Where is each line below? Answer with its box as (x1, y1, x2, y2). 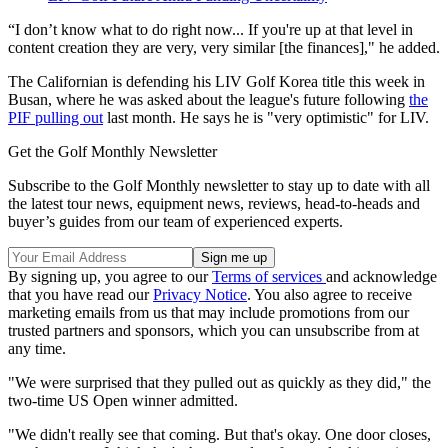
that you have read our (8, 286, 153, 304)
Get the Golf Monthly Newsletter (8, 143, 217, 161)
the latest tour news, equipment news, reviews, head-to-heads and (8, 195, 420, 213)
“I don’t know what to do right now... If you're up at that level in (8, 21, 413, 39)
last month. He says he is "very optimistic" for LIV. (103, 109, 429, 127)
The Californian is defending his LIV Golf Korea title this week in (8, 73, 425, 91)
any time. (8, 340, 66, 358)
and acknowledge (326, 268, 437, 286)
